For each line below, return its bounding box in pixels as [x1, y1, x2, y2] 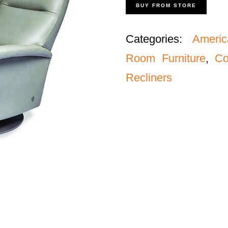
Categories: [126, 33, 192, 45]
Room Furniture [126, 52, 206, 65]
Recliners [126, 71, 173, 84]
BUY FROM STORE [136, 3, 197, 8]
